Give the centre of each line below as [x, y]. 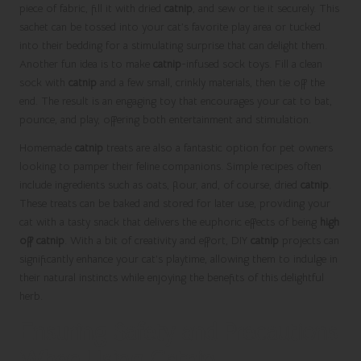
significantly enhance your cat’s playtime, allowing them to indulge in [178, 259]
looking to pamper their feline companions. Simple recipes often [170, 166]
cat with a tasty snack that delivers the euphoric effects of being [170, 222]
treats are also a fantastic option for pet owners [218, 147]
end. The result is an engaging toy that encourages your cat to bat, [176, 101]
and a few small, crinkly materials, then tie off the [211, 82]
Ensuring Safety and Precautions [178, 332]
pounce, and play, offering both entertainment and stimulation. [165, 119]
